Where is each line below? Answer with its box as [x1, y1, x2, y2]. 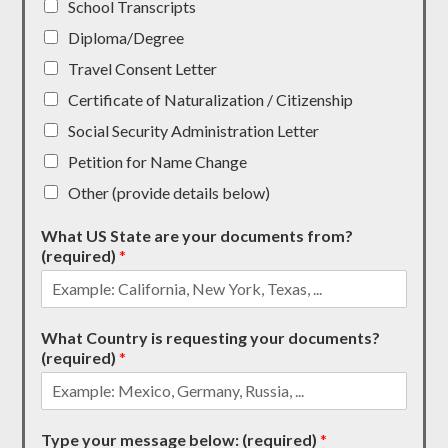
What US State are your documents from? [41, 225, 354, 245]
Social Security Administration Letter [68, 120, 320, 140]
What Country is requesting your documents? [41, 327, 381, 347]
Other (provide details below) [68, 182, 271, 202]
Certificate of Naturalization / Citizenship [68, 89, 354, 109]
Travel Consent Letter [68, 58, 218, 78]
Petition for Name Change [68, 151, 248, 171]
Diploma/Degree [68, 27, 185, 47]
